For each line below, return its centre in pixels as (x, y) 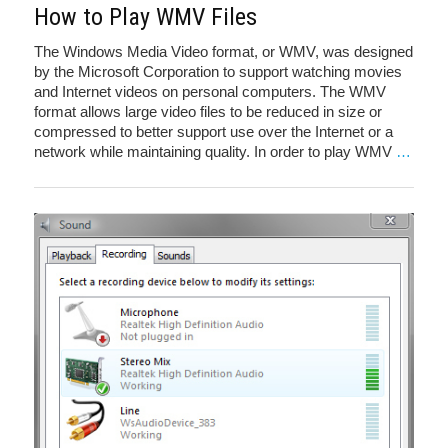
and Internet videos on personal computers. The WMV (210, 91)
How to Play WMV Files (145, 17)
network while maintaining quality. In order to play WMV (215, 151)
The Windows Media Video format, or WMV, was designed (223, 51)
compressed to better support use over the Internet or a (213, 131)
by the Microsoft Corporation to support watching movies (218, 71)
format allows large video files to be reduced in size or (208, 111)
